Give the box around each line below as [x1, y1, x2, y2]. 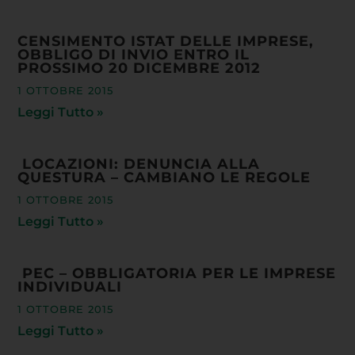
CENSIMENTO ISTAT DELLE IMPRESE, [17, 32, 315, 49]
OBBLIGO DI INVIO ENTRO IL [17, 45, 250, 63]
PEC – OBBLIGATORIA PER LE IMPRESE [17, 264, 337, 281]
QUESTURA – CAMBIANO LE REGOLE [17, 168, 321, 185]
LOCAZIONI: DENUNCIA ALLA [17, 155, 261, 172]
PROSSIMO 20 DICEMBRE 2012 [17, 59, 261, 76]
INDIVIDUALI [17, 277, 123, 295]
